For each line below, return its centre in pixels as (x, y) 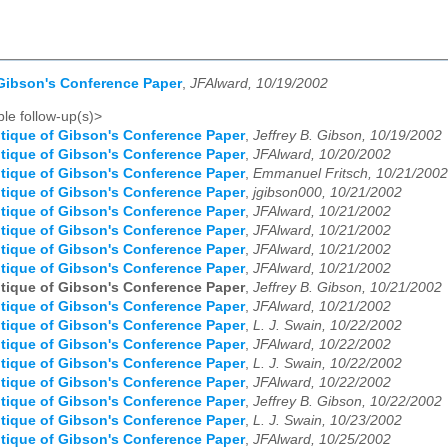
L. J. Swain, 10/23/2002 (327, 420)
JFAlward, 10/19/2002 (259, 84)
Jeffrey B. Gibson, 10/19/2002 (347, 135)
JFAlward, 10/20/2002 (322, 154)
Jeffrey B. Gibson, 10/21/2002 (347, 287)
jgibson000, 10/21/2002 (327, 192)
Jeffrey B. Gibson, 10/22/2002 (347, 401)
